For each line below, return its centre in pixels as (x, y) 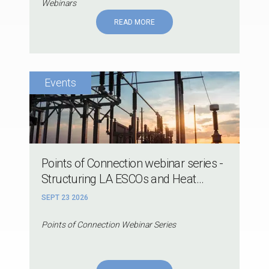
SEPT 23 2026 (65, 198)
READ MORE (134, 23)
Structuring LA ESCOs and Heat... (123, 179)
